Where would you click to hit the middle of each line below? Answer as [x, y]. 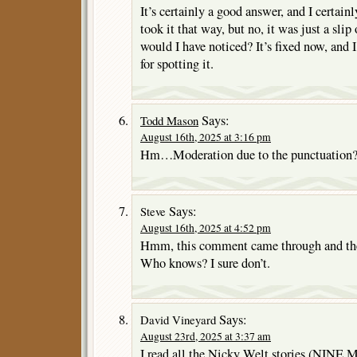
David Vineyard [178, 319]
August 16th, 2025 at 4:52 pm [206, 228]
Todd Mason [169, 120]
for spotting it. [177, 63]
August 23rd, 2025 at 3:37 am [206, 336]
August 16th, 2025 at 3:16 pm [206, 137]
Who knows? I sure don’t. [205, 263]
